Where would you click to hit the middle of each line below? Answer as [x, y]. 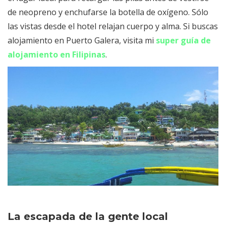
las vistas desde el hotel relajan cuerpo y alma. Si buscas [113, 26]
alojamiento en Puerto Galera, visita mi [82, 41]
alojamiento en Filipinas [56, 55]
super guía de [183, 41]
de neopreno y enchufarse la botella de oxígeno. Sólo [108, 12]
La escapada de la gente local [88, 216]
